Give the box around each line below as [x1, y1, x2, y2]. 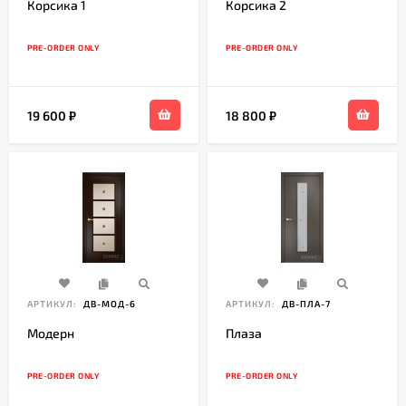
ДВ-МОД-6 [81, 298, 136, 310]
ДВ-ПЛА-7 [279, 298, 331, 310]
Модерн [27, 325, 74, 342]
